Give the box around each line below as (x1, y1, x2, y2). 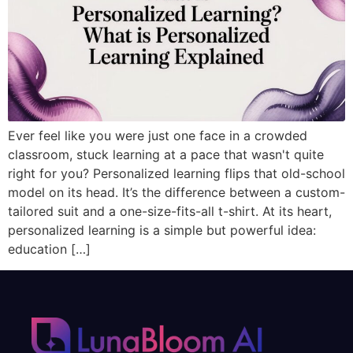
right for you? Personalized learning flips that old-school (8, 165, 345, 182)
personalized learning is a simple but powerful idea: (8, 222, 316, 239)
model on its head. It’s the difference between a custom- (8, 184, 345, 201)
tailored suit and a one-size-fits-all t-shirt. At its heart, (8, 203, 332, 220)
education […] (8, 241, 91, 258)
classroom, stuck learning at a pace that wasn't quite (8, 147, 324, 163)
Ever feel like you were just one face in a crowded (8, 128, 307, 144)
